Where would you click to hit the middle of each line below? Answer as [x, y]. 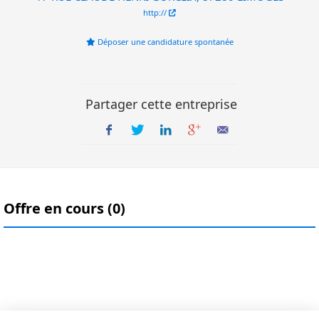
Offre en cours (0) [64, 209]
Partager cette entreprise [161, 104]
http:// [156, 13]
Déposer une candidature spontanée [164, 42]
